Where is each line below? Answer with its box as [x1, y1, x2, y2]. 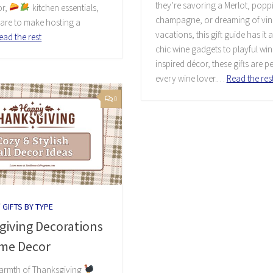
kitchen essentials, [30, 1, 99, 13]
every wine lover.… [155, 73, 227, 85]
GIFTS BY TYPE [2, 200, 54, 212]
